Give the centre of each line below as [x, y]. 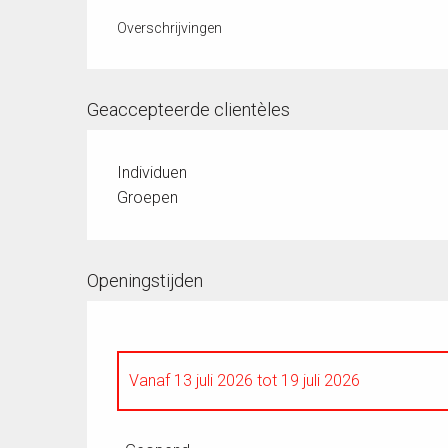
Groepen [148, 197]
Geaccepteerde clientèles [189, 109]
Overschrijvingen [170, 27]
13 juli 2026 [214, 380]
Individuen [152, 172]
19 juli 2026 [319, 380]
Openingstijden [145, 280]
